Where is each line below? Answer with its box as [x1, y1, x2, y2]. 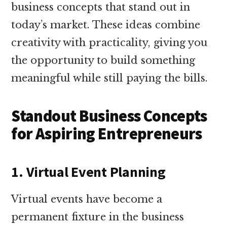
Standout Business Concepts [11, 105, 207, 126]
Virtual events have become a [11, 193, 163, 205]
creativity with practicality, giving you [11, 36, 208, 49]
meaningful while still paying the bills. [11, 71, 208, 84]
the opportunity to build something [11, 54, 196, 66]
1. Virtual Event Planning [11, 162, 166, 181]
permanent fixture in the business [11, 210, 184, 223]
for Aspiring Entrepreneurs [11, 123, 202, 144]
